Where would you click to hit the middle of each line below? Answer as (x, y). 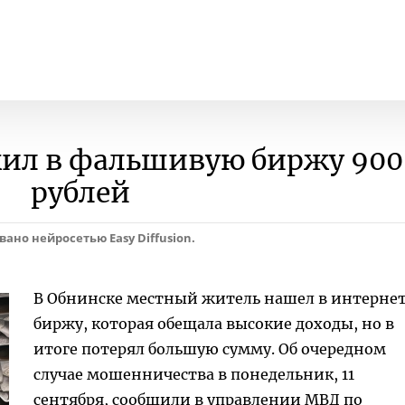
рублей (80, 193)
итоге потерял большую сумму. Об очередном (210, 349)
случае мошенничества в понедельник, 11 (194, 374)
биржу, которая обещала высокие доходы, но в (214, 324)
